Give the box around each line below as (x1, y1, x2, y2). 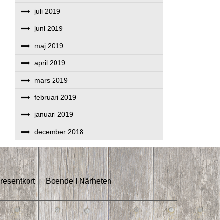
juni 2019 (34, 25, 63, 32)
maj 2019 (34, 42, 64, 50)
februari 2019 (34, 93, 77, 101)
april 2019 (34, 59, 66, 67)
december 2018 (34, 128, 84, 136)
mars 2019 (34, 76, 68, 84)
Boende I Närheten (46, 177, 111, 185)
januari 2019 (34, 110, 74, 118)
